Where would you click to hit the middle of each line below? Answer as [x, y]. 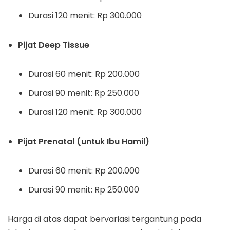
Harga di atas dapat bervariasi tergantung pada [104, 219]
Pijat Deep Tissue [54, 45]
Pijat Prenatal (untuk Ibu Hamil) [84, 141]
